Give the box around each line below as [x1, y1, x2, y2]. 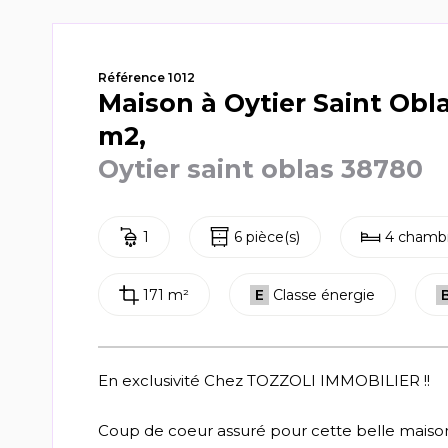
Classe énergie [273, 285, 375, 304]
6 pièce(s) [234, 228, 300, 247]
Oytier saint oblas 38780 [98, 154, 423, 184]
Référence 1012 [98, 70, 195, 85]
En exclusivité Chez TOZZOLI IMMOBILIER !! [98, 370, 430, 390]
